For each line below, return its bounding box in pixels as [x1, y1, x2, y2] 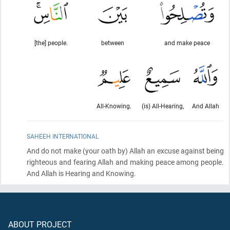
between [101, 39, 124, 47]
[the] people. [34, 39, 68, 47]
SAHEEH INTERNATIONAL [27, 132, 99, 140]
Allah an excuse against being [128, 146, 224, 156]
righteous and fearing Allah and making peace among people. [27, 157, 224, 167]
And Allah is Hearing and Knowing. [27, 168, 136, 178]
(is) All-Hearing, [141, 102, 184, 110]
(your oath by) [81, 146, 128, 156]
